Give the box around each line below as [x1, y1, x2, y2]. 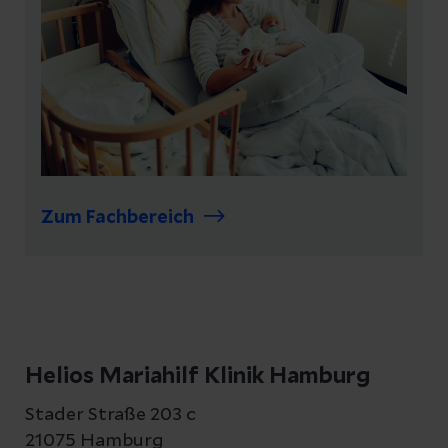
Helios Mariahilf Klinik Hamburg [25, 364, 370, 387]
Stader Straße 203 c [25, 405, 196, 424]
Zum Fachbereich [41, 208, 194, 227]
